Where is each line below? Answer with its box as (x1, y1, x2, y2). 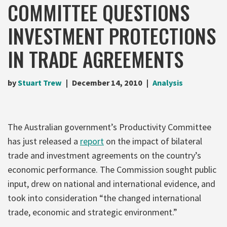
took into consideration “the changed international (8, 192, 201, 204)
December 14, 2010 (72, 77, 142, 88)
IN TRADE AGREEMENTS (8, 44, 183, 73)
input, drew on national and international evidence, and (8, 177, 215, 190)
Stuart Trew (18, 77, 62, 88)
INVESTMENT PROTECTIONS (8, 20, 216, 50)
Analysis (153, 77, 183, 88)
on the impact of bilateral (104, 135, 202, 147)
